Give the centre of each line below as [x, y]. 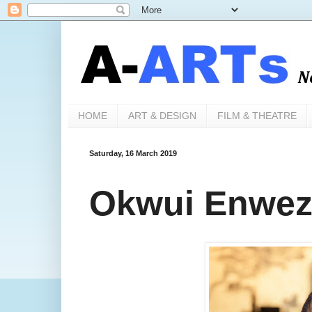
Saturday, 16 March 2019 [133, 153]
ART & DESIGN [162, 116]
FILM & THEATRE [257, 116]
